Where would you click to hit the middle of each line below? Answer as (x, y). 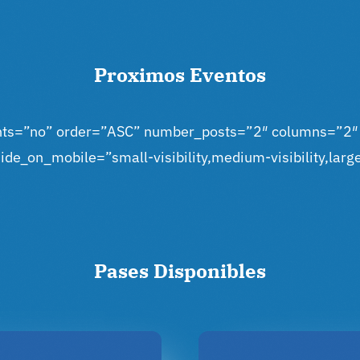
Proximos (139, 75)
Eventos (228, 75)
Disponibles (209, 271)
